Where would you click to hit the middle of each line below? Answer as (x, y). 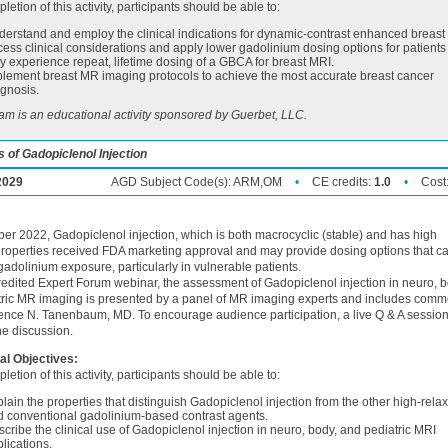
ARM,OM (257, 182)
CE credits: (343, 182)
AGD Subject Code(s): (172, 182)
